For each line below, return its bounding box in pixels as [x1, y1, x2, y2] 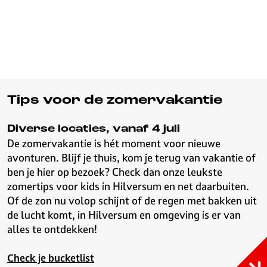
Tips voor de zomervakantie [7, 94, 222, 107]
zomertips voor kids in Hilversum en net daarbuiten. [7, 179, 249, 193]
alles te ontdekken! [7, 222, 97, 236]
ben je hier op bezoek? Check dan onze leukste [7, 165, 222, 179]
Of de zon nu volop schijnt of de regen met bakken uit [7, 194, 257, 207]
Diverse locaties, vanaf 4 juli [7, 124, 180, 134]
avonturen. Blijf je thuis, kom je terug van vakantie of [7, 151, 256, 164]
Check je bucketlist [7, 252, 94, 265]
